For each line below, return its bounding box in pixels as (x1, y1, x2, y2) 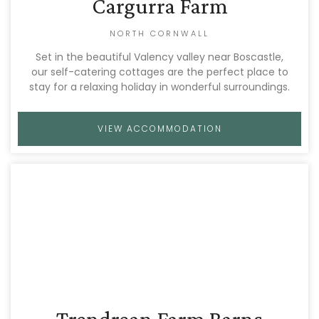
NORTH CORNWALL (110, 28, 209, 39)
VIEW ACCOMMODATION (97, 122, 222, 135)
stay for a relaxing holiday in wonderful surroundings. (29, 80, 290, 94)
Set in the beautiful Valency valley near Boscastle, (36, 50, 283, 64)
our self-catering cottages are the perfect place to (31, 65, 288, 79)
